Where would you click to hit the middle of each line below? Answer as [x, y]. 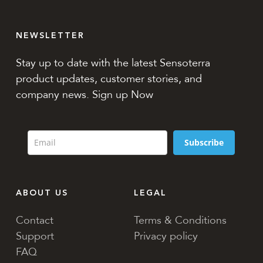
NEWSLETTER [50, 36]
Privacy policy [166, 236]
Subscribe [204, 143]
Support [35, 236]
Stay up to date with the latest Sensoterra [113, 63]
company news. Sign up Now [85, 95]
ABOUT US [42, 193]
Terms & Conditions [180, 220]
